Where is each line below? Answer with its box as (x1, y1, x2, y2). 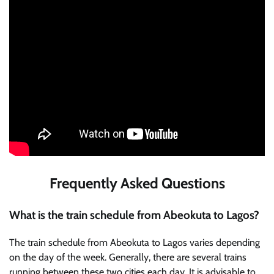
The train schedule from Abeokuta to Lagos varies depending (9, 236, 260, 248)
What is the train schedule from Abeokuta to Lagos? (9, 207, 259, 222)
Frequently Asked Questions (49, 174, 225, 193)
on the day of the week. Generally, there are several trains (9, 251, 246, 263)
